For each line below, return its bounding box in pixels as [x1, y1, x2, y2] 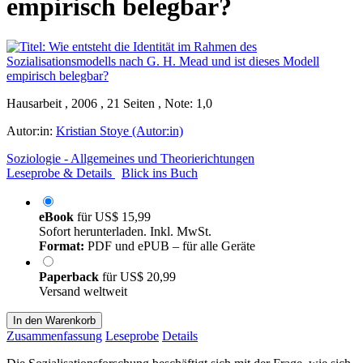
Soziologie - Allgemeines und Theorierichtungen [6, 151, 254, 165]
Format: [39, 238, 84, 253]
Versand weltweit [39, 284, 127, 298]
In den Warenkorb [13, 314, 96, 327]
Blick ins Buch [122, 165, 198, 180]
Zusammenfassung [6, 328, 102, 343]
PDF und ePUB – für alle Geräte [84, 238, 255, 253]
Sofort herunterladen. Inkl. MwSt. [39, 224, 211, 238]
